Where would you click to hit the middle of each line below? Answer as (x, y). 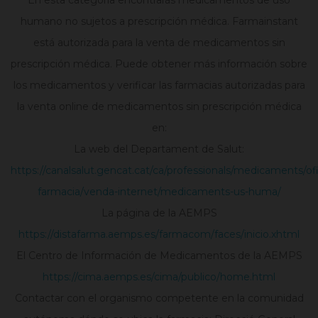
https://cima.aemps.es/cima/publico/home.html (159, 277)
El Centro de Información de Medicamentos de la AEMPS (159, 256)
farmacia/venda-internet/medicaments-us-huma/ (159, 192)
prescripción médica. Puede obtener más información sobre (159, 64)
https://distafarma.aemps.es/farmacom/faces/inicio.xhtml (159, 235)
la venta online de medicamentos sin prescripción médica (159, 107)
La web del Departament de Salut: (159, 149)
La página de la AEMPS (159, 213)
